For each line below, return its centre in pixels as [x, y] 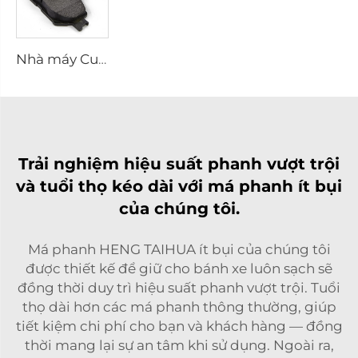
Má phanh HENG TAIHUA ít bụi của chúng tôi [179, 249]
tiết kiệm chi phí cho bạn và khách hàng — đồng [179, 326]
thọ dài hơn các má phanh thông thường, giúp [179, 306]
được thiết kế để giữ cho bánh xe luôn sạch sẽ [179, 268]
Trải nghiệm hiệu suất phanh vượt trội [179, 163]
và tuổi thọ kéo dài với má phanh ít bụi [179, 186]
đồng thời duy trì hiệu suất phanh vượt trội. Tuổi [179, 287]
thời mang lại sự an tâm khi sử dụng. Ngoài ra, [179, 345]
